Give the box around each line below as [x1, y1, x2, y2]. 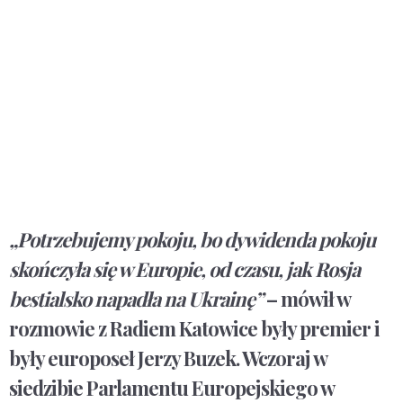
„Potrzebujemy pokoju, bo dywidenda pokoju [9, 226, 375, 254]
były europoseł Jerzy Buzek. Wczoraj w [9, 345, 327, 372]
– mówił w [266, 285, 350, 313]
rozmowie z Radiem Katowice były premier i [9, 315, 380, 343]
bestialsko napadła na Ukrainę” [9, 285, 266, 313]
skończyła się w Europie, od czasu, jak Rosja [9, 255, 360, 283]
